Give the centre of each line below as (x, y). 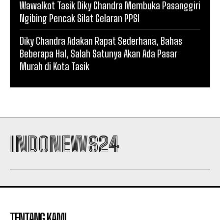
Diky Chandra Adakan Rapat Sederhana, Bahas (101, 41)
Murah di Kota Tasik (55, 67)
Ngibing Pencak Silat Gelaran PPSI (80, 18)
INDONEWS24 (65, 145)
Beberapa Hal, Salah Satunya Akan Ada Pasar (98, 54)
